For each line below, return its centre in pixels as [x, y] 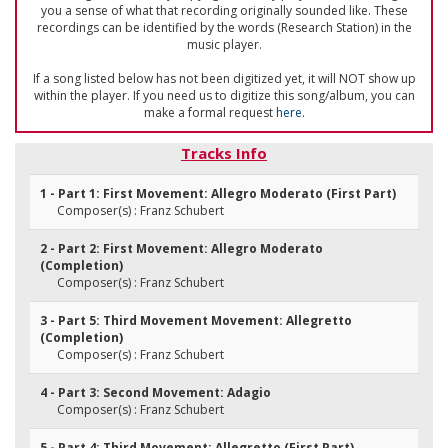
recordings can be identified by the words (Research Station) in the [224, 27]
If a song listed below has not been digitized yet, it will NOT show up [224, 78]
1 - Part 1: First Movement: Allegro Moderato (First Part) [218, 193]
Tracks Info [224, 153]
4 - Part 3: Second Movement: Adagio [155, 392]
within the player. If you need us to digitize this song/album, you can [224, 95]
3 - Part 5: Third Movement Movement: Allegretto [196, 320]
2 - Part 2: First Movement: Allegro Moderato [181, 248]
